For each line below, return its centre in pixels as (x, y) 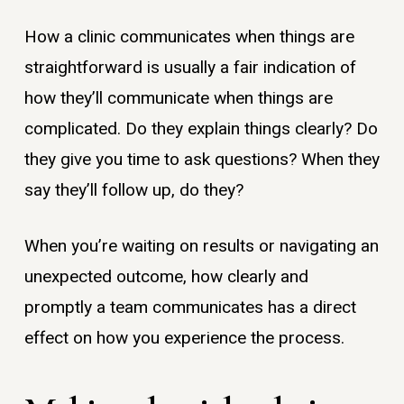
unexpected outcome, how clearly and (166, 277)
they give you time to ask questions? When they (202, 159)
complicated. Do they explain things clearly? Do (201, 129)
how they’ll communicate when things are (178, 98)
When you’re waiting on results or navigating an (201, 247)
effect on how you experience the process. (184, 339)
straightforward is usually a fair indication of (190, 67)
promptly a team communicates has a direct (190, 308)
